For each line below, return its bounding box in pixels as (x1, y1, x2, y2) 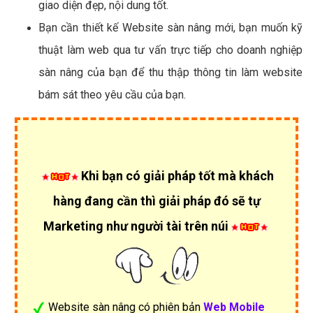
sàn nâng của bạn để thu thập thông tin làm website (38, 65, 303, 79)
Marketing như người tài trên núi (43, 218, 228, 233)
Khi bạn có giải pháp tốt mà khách (81, 168, 274, 183)
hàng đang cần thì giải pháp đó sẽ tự (52, 193, 261, 208)
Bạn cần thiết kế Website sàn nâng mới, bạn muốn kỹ (38, 20, 303, 34)
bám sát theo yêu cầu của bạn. (38, 87, 186, 101)
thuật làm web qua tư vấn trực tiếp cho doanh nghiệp (38, 43, 303, 57)
